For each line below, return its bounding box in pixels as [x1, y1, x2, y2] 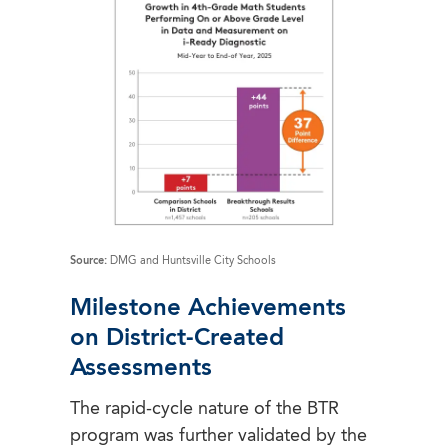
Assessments [70, 356, 212, 381]
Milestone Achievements [70, 296, 346, 321]
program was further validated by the [70, 426, 367, 445]
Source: [70, 255, 107, 267]
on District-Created [70, 326, 284, 351]
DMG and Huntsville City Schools [107, 255, 276, 267]
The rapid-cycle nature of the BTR [70, 399, 339, 418]
